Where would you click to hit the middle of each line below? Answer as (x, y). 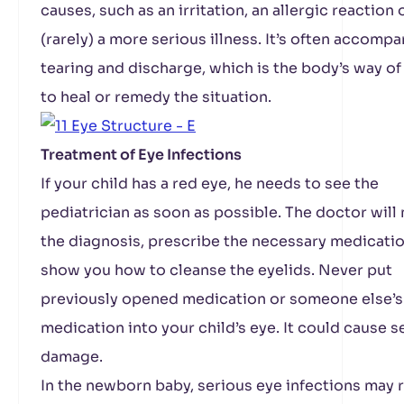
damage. (72, 357)
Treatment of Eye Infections (141, 155)
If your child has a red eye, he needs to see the (210, 184)
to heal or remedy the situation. (156, 97)
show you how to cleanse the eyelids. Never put (216, 270)
